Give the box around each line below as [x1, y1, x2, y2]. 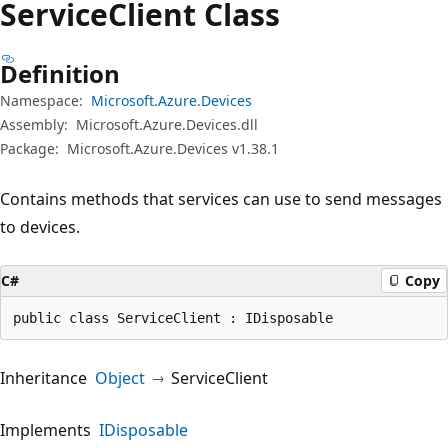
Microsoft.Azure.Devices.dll [76, 114, 258, 134]
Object [95, 366, 145, 389]
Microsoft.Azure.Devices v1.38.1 [67, 138, 279, 158]
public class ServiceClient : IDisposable [13, 309, 333, 326]
